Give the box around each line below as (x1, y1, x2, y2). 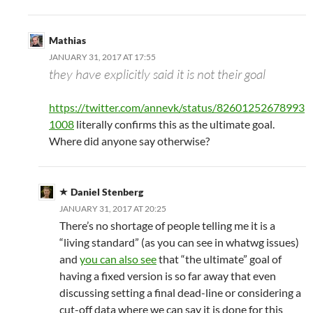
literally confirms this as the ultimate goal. (74, 117, 275, 131)
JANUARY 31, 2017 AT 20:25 (59, 203, 166, 214)
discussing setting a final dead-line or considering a (59, 286, 301, 300)
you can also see (80, 252, 156, 266)
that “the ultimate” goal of (156, 252, 282, 266)
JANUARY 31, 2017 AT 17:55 (49, 52, 156, 63)
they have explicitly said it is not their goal (49, 66, 265, 83)
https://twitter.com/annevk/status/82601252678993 (49, 101, 305, 115)
